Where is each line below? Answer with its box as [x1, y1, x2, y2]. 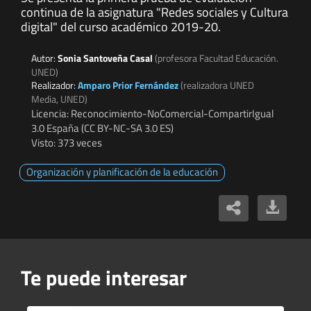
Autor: [31, 51, 58, 66]
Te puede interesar [21, 261, 187, 294]
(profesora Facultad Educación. [155, 51, 278, 66]
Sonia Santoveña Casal [58, 51, 155, 66]
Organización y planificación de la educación [26, 164, 218, 180]
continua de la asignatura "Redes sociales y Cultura [21, 3, 288, 22]
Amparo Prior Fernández [78, 78, 178, 93]
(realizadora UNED [180, 78, 254, 93]
